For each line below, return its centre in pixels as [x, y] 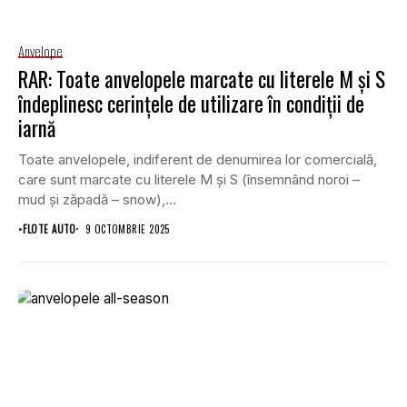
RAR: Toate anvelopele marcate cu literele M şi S [202, 79]
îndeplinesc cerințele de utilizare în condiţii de [191, 103]
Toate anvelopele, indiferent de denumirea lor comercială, [198, 159]
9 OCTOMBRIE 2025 [127, 228]
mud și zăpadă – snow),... [97, 199]
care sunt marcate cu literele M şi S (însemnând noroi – [189, 179]
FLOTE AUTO [50, 228]
